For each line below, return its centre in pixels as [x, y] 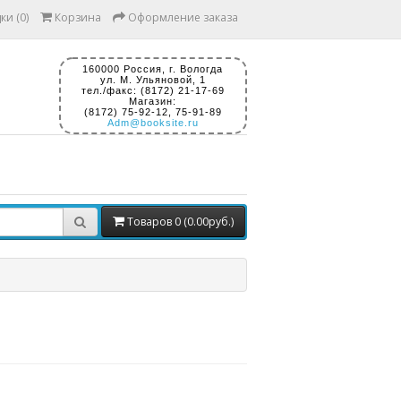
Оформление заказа [183, 17]
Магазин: [153, 101]
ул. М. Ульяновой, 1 [153, 80]
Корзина [78, 17]
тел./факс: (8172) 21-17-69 [153, 90]
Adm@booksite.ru [153, 123]
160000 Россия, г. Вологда [153, 69]
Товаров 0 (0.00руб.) [180, 221]
